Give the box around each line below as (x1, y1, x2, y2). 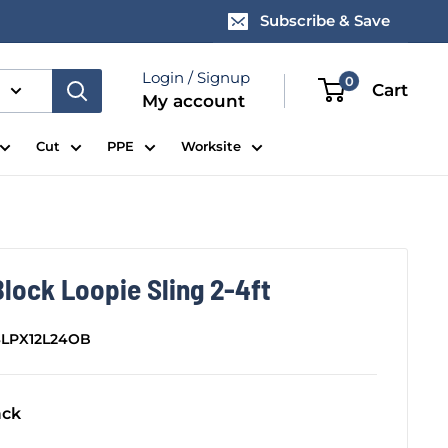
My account (142, 91, 245, 111)
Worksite (181, 139, 241, 154)
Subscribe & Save (260, 11, 390, 30)
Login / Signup (142, 68, 250, 87)
